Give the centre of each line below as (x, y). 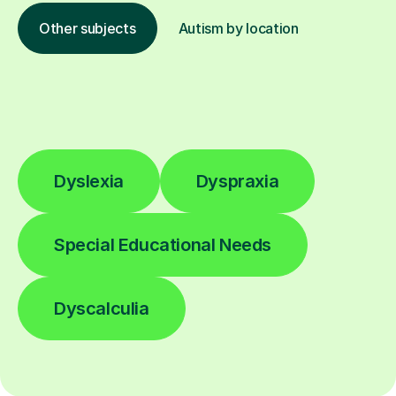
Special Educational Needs (163, 244)
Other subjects (88, 28)
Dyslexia (89, 181)
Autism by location (238, 28)
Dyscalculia (102, 308)
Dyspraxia (237, 181)
